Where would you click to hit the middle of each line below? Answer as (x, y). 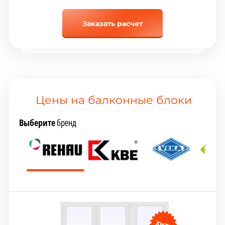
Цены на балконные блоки (114, 100)
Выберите (37, 122)
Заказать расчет (112, 24)
